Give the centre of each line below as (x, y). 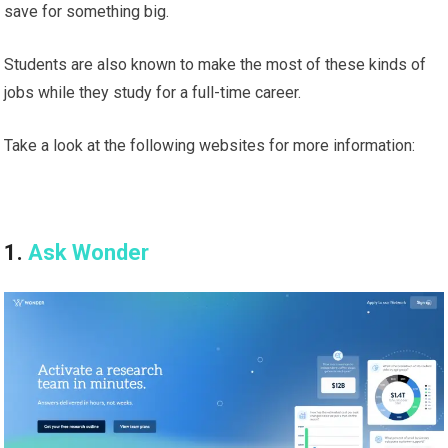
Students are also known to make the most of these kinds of (215, 65)
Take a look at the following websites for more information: (210, 146)
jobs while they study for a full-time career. (153, 93)
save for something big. (87, 12)
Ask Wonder (89, 253)
